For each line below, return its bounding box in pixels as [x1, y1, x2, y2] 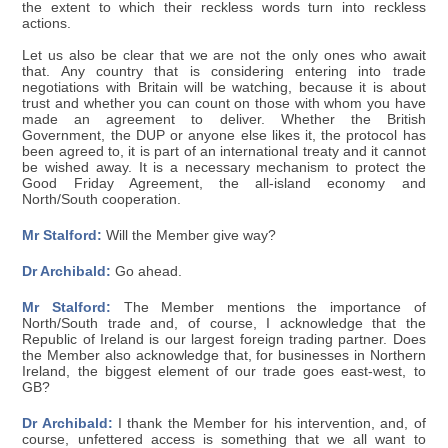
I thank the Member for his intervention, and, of [112, 415, 426, 431]
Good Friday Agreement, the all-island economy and [22, 175, 426, 191]
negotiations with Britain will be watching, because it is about [22, 79, 426, 95]
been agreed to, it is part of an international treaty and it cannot [22, 143, 426, 159]
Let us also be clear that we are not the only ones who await [22, 47, 426, 63]
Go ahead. [111, 263, 183, 279]
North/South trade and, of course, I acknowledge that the [22, 315, 426, 331]
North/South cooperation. [22, 191, 182, 207]
